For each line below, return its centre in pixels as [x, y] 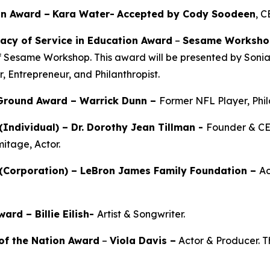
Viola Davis [140, 240]
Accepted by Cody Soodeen [186, 14]
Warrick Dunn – [119, 100]
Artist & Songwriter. [141, 214]
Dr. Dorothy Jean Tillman [135, 127]
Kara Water [81, 14]
